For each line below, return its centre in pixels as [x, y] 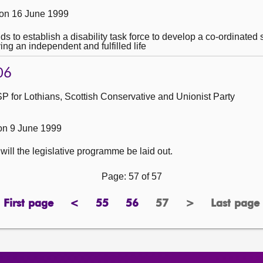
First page [28, 203]
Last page [235, 203]
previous [95, 209]
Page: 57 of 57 [131, 176]
